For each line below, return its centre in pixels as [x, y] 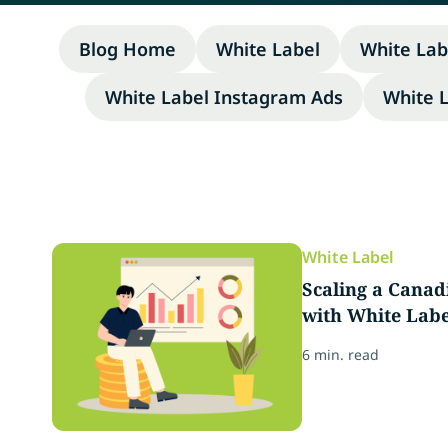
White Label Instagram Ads [223, 97]
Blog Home [127, 49]
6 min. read [340, 354]
